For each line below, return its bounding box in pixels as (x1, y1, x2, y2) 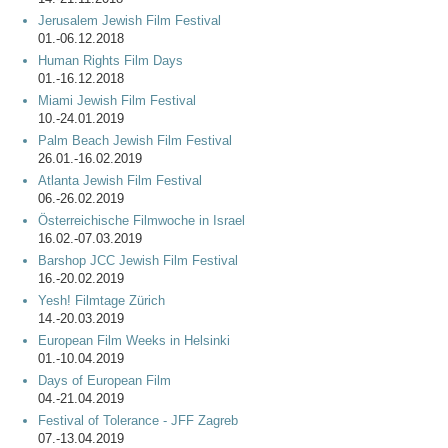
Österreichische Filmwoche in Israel (38, 212, 245, 228)
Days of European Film (38, 372, 171, 388)
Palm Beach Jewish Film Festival (38, 132, 232, 148)
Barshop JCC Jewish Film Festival (38, 252, 238, 268)
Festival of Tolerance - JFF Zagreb (38, 412, 238, 428)
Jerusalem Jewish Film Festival (38, 12, 221, 28)
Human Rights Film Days (38, 52, 183, 68)
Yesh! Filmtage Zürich (38, 292, 165, 308)
